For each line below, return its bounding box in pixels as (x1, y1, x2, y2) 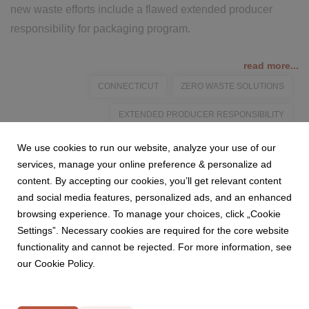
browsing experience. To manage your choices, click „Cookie (17, 208, 281, 219)
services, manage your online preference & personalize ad (17, 159, 272, 170)
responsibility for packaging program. (10, 23, 190, 34)
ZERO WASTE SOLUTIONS (181, 81, 284, 91)
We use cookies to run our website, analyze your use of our (17, 142, 276, 153)
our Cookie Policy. (17, 258, 95, 269)
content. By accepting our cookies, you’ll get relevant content (17, 175, 281, 186)
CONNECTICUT (98, 81, 159, 91)
